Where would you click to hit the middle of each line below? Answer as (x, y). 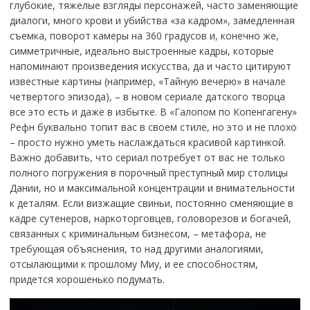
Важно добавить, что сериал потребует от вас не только (147, 157)
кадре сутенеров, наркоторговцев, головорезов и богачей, (150, 218)
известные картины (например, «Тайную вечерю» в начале (147, 81)
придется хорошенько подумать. (87, 279)
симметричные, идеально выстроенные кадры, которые (142, 51)
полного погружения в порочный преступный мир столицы (148, 172)
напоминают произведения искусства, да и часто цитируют (150, 66)
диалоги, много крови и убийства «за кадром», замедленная (152, 20)
